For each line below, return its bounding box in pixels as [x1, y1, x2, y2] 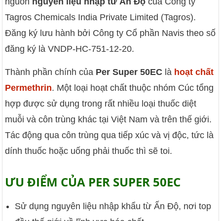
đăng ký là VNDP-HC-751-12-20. [5, 44, 135, 54]
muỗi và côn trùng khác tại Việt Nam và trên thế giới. [5, 114, 212, 124]
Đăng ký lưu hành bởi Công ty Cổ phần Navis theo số [5, 28, 216, 38]
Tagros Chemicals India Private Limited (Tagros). [5, 12, 196, 23]
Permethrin [5, 82, 52, 93]
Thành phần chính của [5, 67, 96, 77]
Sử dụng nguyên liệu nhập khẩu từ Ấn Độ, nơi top [15, 201, 212, 212]
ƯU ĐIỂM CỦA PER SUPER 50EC [5, 174, 181, 190]
